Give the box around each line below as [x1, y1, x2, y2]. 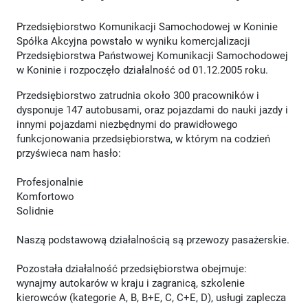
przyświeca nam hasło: [16, 146, 121, 159]
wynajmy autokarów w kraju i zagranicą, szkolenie [16, 276, 245, 289]
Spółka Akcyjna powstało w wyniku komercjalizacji [16, 34, 250, 47]
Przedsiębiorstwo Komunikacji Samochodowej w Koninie [16, 20, 278, 33]
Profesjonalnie [16, 175, 83, 188]
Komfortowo [16, 190, 74, 203]
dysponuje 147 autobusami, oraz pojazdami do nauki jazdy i [16, 103, 288, 116]
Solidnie [16, 204, 54, 217]
